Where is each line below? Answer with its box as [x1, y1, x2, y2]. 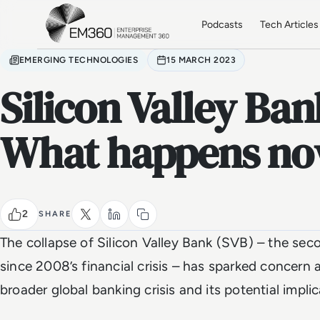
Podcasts [201, 18, 244, 31]
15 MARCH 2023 [166, 55, 236, 65]
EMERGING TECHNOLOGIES [19, 55, 139, 65]
